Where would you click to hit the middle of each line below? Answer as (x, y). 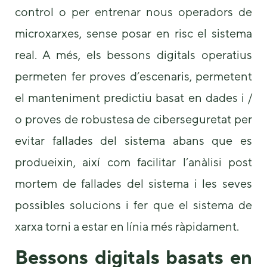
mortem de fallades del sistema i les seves (133, 184)
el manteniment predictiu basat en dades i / (133, 98)
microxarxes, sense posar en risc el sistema (133, 33)
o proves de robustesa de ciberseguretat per (133, 119)
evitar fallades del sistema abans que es (133, 141)
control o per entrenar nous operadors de (133, 12)
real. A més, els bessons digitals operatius (133, 55)
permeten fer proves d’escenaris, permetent (133, 76)
